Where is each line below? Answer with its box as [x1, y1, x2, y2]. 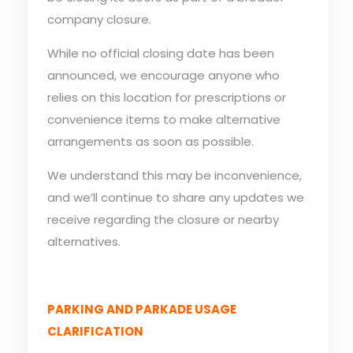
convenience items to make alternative [46, 111, 281, 128]
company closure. [46, 11, 151, 28]
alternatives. [46, 233, 121, 250]
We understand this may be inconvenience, [46, 167, 302, 184]
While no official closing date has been [46, 45, 274, 61]
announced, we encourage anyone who [46, 67, 280, 84]
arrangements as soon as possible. [46, 133, 254, 150]
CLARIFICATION [46, 323, 143, 340]
